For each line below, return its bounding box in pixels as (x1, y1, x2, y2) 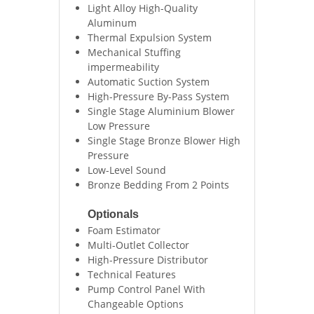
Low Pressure (88, 119, 150, 132)
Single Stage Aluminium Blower (88, 104, 235, 118)
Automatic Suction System (88, 75, 210, 88)
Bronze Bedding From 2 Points (88, 178, 229, 191)
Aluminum (88, 16, 137, 29)
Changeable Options (88, 297, 184, 310)
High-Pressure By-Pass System (88, 90, 229, 103)
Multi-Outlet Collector (88, 238, 189, 252)
